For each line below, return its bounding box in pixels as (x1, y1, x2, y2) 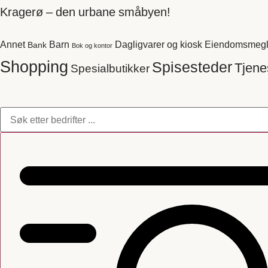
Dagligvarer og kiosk (115, 38, 202, 51)
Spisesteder (152, 56, 232, 77)
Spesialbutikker (71, 60, 150, 76)
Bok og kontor (72, 41, 112, 50)
